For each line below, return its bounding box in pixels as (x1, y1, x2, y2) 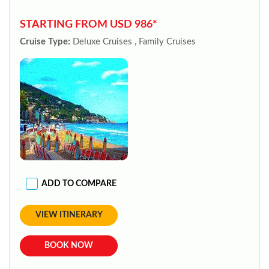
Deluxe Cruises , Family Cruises (73, 37, 196, 46)
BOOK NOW (44, 241, 93, 250)
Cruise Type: (20, 37, 70, 46)
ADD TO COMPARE (41, 179, 116, 188)
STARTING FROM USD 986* (20, 19, 157, 29)
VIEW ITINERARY (35, 211, 103, 219)
